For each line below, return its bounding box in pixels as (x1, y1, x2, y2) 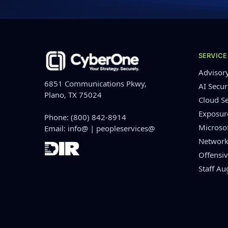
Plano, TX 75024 (44, 90, 102, 100)
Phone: (44, 112, 71, 122)
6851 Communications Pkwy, (44, 78, 147, 89)
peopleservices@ (96, 123, 155, 133)
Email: (44, 123, 68, 133)
